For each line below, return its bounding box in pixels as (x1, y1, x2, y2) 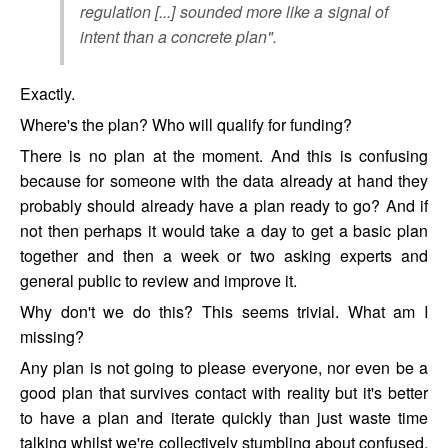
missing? (20, 325, 84, 349)
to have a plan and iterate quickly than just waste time (20, 406, 428, 430)
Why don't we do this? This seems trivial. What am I (20, 300, 428, 324)
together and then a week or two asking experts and (20, 244, 428, 268)
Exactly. (20, 82, 75, 106)
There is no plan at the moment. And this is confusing (20, 144, 428, 168)
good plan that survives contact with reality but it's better (20, 381, 428, 405)
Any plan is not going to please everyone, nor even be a (20, 356, 428, 380)
